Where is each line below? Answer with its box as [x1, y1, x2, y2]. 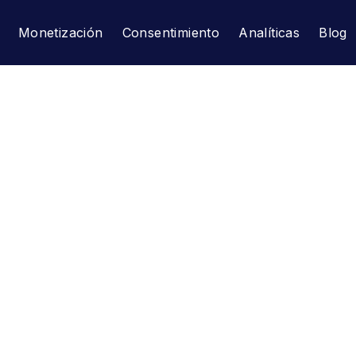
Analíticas [238, 25, 300, 41]
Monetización [17, 25, 103, 41]
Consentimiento [122, 25, 220, 41]
